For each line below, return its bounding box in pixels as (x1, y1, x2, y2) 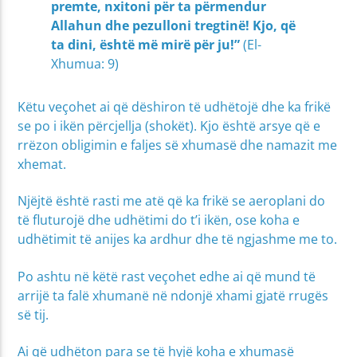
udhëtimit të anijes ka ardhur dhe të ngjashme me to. (18, 230, 338, 249)
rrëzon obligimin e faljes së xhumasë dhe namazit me (18, 135, 338, 154)
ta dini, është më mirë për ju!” (51, 35, 244, 53)
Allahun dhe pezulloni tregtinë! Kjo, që (51, 16, 296, 34)
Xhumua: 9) (51, 54, 120, 73)
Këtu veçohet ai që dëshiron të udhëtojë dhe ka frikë (18, 97, 331, 116)
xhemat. (18, 155, 67, 173)
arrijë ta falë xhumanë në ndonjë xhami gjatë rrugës (18, 286, 329, 304)
